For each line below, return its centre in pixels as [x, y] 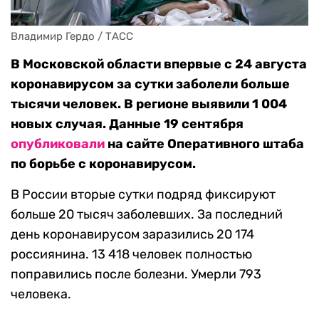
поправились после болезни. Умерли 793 [136, 274]
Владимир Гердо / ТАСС [72, 37]
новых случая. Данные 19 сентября [127, 124]
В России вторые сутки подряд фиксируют [143, 195]
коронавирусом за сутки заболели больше [150, 84]
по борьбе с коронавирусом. [103, 164]
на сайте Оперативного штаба [204, 144]
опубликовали [58, 144]
